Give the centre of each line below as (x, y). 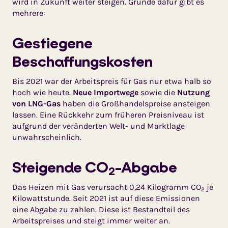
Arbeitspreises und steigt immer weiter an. (91, 220)
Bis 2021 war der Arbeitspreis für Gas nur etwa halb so (112, 81)
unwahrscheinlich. (47, 137)
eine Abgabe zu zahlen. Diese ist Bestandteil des (101, 209)
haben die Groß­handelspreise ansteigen (135, 103)
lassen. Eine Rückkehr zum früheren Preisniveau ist (108, 115)
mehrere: (29, 13)
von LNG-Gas (36, 103)
